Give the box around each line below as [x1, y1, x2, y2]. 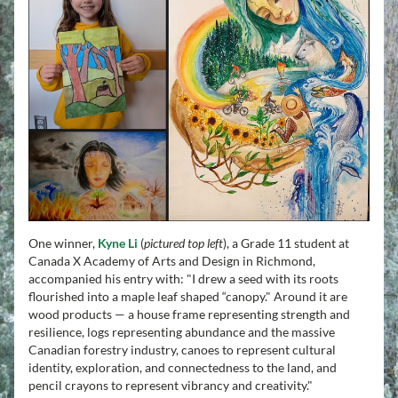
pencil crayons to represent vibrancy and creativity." [28, 378, 313, 393]
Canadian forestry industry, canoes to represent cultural [28, 342, 336, 357]
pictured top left [144, 235, 223, 251]
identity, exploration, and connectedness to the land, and [28, 360, 337, 375]
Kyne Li [98, 235, 138, 251]
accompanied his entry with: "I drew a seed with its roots [28, 271, 338, 286]
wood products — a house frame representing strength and [28, 306, 350, 322]
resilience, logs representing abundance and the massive [28, 324, 335, 339]
